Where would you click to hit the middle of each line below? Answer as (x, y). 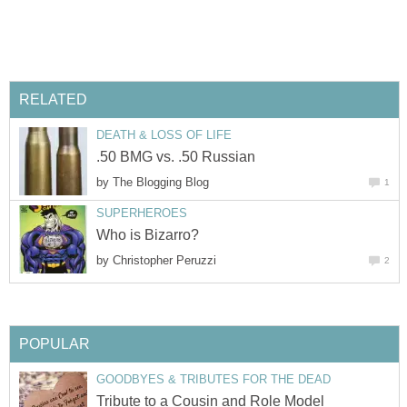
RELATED (53, 99)
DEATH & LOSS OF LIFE (164, 134)
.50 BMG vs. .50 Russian (176, 157)
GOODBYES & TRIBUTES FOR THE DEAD (213, 379)
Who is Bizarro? (148, 235)
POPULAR (55, 343)
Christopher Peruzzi (164, 261)
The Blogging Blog (161, 183)
